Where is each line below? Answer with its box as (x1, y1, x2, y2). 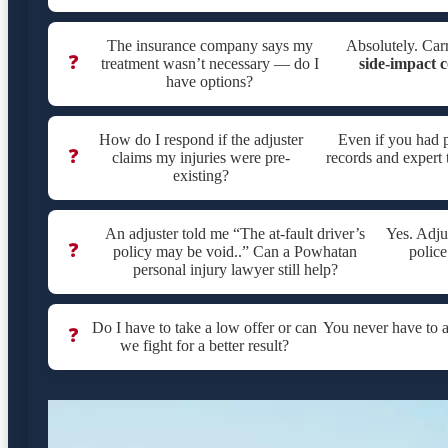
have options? (166, 73, 254, 91)
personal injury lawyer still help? (132, 261, 338, 279)
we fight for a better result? (119, 337, 289, 355)
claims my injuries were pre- (112, 149, 291, 167)
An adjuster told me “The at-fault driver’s (105, 225, 366, 243)
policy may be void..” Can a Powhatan (113, 243, 358, 261)
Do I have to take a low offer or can (91, 319, 317, 337)
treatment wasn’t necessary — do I (100, 55, 319, 73)
